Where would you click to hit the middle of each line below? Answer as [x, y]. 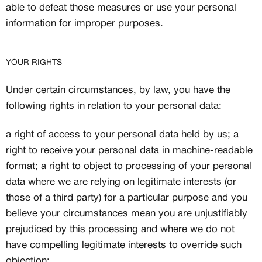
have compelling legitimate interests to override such [124, 245]
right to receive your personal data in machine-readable [129, 151]
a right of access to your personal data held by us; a [122, 135]
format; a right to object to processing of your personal [129, 166]
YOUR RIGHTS [34, 63]
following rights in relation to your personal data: [114, 106]
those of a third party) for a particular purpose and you [127, 198]
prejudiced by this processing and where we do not [120, 230]
